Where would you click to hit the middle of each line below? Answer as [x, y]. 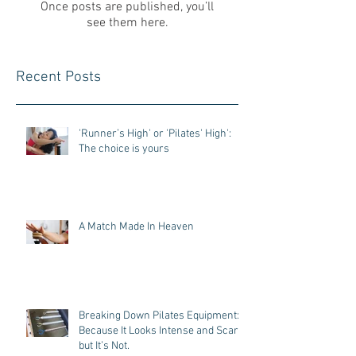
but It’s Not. [104, 346]
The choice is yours [124, 149]
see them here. [127, 23]
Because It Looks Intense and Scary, [163, 331]
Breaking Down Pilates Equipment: [159, 316]
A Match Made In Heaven [136, 227]
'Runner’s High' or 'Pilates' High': [155, 134]
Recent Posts [58, 77]
